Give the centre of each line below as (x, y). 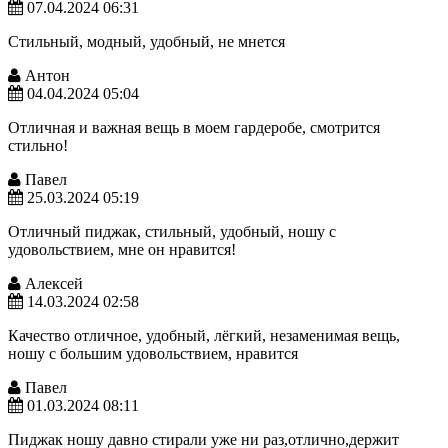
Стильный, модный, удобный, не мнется (146, 41)
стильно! (38, 145)
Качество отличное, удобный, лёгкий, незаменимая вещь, (204, 335)
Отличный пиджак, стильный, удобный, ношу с (172, 231)
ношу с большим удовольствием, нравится (153, 353)
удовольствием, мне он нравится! (122, 249)
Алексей (52, 283)
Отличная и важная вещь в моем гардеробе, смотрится (194, 127)
